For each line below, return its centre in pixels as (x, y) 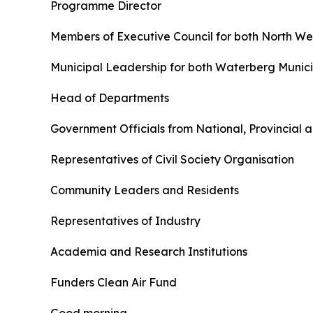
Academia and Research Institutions (149, 252)
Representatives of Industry (125, 221)
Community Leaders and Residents (145, 190)
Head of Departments (110, 98)
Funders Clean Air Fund (114, 282)
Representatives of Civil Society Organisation (172, 159)
